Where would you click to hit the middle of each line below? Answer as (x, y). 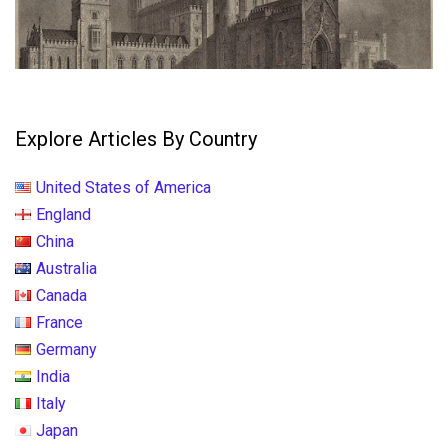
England (63, 214)
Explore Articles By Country (136, 138)
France (59, 322)
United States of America (123, 187)
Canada (61, 295)
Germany (66, 349)
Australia (66, 268)
